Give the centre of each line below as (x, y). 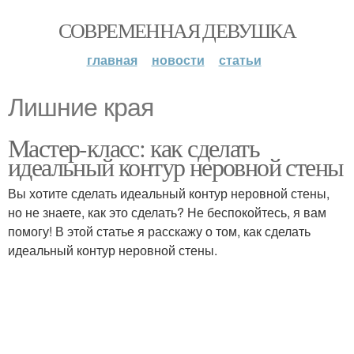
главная (112, 60)
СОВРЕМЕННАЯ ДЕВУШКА (177, 30)
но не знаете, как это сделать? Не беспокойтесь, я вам (167, 212)
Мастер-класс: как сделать (134, 147)
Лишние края (81, 107)
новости (178, 60)
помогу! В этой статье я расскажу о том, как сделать (159, 231)
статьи (240, 60)
